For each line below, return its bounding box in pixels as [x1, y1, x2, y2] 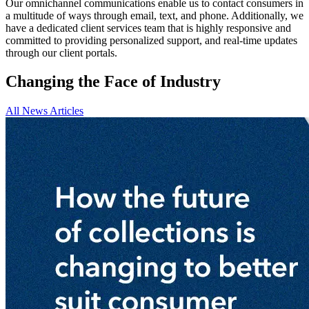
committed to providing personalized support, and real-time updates [6, 34, 297, 46]
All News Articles [6, 105, 83, 117]
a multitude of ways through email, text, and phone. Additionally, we [6, 9, 303, 21]
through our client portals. [6, 46, 117, 59]
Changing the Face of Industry [6, 72, 221, 91]
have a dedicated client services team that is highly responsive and [6, 21, 291, 34]
